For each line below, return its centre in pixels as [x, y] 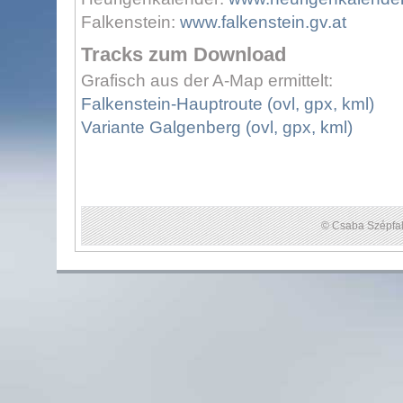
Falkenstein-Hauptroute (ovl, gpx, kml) [228, 104]
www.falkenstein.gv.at [263, 22]
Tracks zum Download [184, 54]
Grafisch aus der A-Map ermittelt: [207, 81]
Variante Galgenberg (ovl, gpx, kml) [217, 127]
